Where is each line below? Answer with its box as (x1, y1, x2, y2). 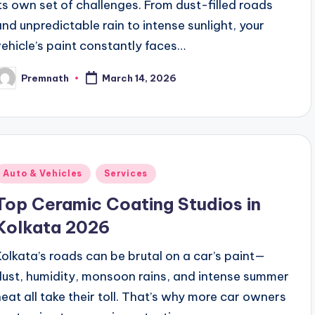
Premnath (21, 72, 70, 84)
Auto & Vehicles (3, 168, 83, 179)
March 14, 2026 (102, 72, 177, 84)
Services (104, 168, 148, 179)
